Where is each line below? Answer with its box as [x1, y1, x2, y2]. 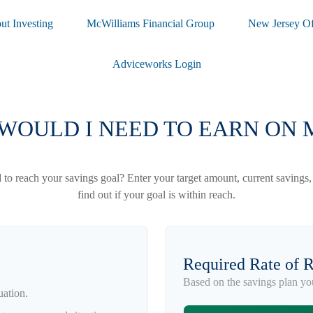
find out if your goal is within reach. [77, 189, 235, 201]
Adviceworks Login [112, 58, 201, 70]
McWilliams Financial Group [87, 17, 214, 29]
